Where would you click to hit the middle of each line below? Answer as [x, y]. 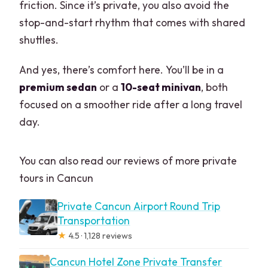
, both [215, 87]
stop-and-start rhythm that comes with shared [133, 22]
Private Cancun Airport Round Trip [139, 206]
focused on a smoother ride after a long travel [131, 104]
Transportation [94, 220]
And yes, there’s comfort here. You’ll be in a [122, 69]
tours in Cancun [57, 178]
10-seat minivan [161, 87]
